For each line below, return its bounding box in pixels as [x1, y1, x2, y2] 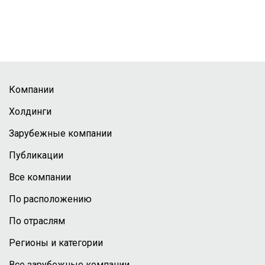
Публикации [9, 150, 63, 161]
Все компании [9, 172, 71, 183]
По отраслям [9, 215, 65, 227]
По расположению [9, 193, 92, 205]
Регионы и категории [9, 237, 103, 248]
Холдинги [9, 106, 51, 117]
